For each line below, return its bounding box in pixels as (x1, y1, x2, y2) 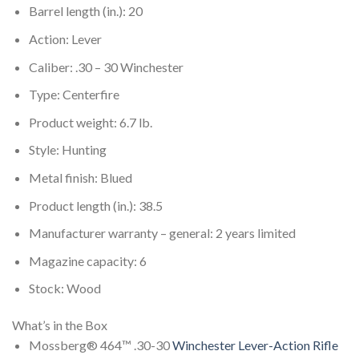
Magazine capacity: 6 (28, 252, 147, 268)
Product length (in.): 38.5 (28, 197, 163, 213)
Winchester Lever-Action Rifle (171, 337, 338, 353)
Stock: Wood (28, 280, 101, 296)
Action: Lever (28, 31, 102, 47)
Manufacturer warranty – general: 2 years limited (28, 225, 296, 241)
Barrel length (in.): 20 (28, 3, 143, 19)
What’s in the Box (12, 317, 107, 333)
